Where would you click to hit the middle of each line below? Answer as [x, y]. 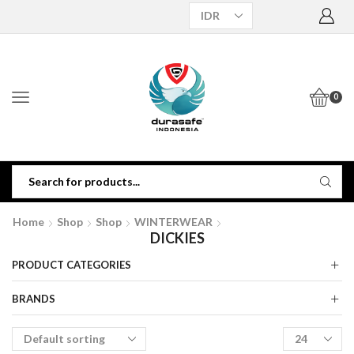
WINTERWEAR [173, 221]
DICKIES [177, 237]
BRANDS [34, 298]
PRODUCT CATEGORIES [72, 264]
